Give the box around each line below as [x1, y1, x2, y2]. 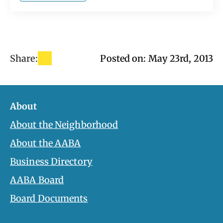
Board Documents [10, 193, 88, 205]
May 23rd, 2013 [148, 52, 213, 64]
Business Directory [10, 156, 93, 168]
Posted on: [100, 52, 148, 64]
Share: [10, 52, 38, 64]
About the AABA [10, 137, 81, 149]
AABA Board [10, 174, 64, 186]
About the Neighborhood [10, 119, 118, 131]
